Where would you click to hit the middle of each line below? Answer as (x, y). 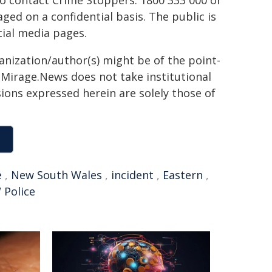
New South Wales (56, 175)
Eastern (183, 175)
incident (132, 175)
